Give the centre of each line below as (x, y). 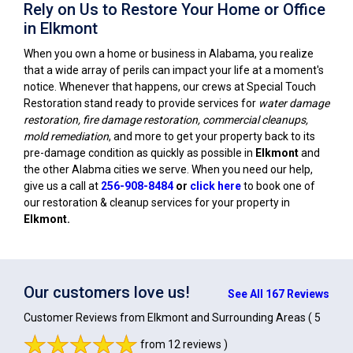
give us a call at (62, 186)
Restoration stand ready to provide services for (141, 103)
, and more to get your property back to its (212, 136)
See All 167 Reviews (279, 294)
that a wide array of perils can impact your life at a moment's (174, 70)
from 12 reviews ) (183, 344)
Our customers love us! (107, 292)
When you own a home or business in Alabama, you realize (169, 53)
